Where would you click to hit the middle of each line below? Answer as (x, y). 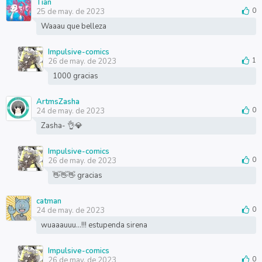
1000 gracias (75, 76)
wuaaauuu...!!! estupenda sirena (94, 225)
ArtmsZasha (58, 102)
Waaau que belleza (73, 26)
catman (49, 201)
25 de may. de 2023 (70, 12)
